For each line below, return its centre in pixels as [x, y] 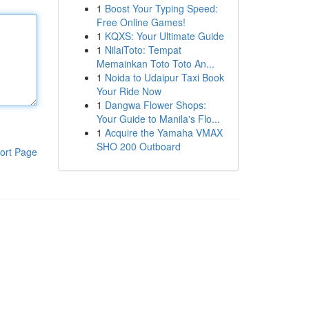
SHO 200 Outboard [138, 146]
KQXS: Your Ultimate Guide [164, 36]
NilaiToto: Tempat [143, 50]
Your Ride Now [129, 91]
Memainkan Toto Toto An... [155, 63]
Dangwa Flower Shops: [155, 105]
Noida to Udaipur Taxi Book [164, 77]
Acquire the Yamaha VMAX [163, 132]
